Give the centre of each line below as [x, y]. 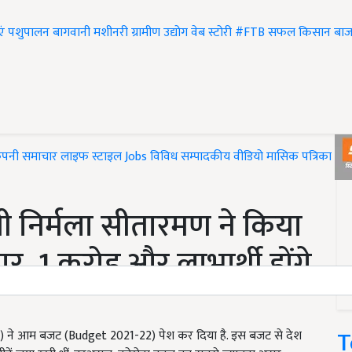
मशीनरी [112, 33]
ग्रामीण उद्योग [159, 33]
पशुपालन [29, 33]
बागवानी [71, 33]
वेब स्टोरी [211, 33]
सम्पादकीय [205, 157]
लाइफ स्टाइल [91, 157]
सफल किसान [299, 33]
